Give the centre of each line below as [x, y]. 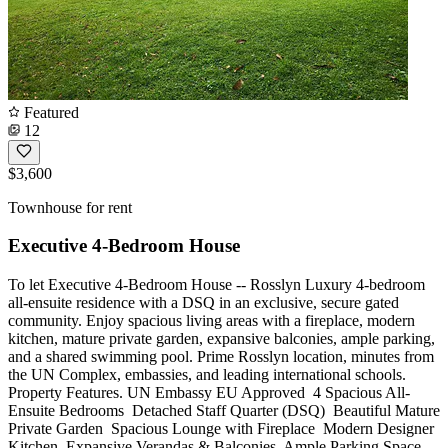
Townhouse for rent [70, 207]
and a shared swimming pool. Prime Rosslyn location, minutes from [221, 356]
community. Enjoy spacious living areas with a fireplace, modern [211, 320]
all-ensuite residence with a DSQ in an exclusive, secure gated [203, 302]
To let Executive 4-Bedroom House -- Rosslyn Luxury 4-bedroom [216, 284]
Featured [49, 112]
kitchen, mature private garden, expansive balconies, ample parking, [221, 338]
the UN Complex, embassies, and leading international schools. [207, 374]
